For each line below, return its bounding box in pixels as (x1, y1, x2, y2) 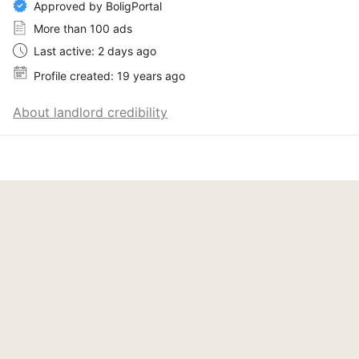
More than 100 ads (34, 21, 132, 35)
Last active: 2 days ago (34, 43, 156, 58)
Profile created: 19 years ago (34, 68, 185, 83)
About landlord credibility (13, 103, 167, 120)
